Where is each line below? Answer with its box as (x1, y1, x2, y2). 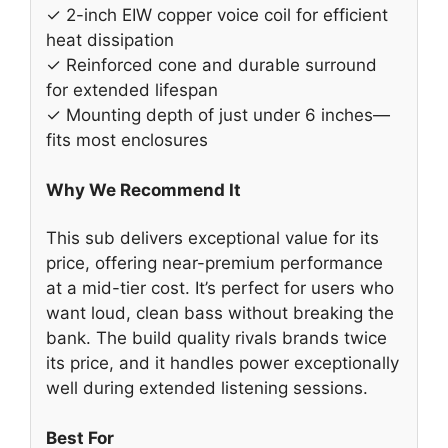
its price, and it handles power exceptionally (46, 352, 399, 373)
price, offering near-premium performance (46, 252, 383, 273)
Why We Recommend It (46, 180, 241, 201)
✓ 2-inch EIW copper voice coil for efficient (46, 4, 388, 25)
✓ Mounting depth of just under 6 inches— (46, 104, 390, 125)
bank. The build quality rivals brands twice (46, 327, 387, 348)
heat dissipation (46, 29, 174, 50)
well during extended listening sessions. (46, 377, 368, 398)
